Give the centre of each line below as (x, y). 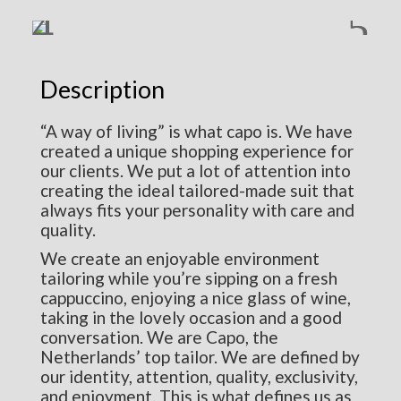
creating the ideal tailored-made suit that (197, 190)
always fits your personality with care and (197, 209)
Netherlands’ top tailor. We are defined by (200, 356)
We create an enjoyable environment (179, 258)
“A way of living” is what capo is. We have (196, 131)
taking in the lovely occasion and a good (191, 317)
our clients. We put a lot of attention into (195, 170)
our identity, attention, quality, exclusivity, (199, 376)
